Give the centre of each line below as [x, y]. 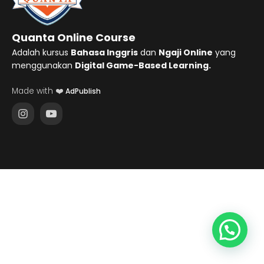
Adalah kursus [41, 52]
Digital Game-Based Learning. [143, 65]
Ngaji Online [186, 52]
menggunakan [43, 65]
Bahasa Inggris [104, 52]
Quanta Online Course [74, 37]
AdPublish [83, 91]
